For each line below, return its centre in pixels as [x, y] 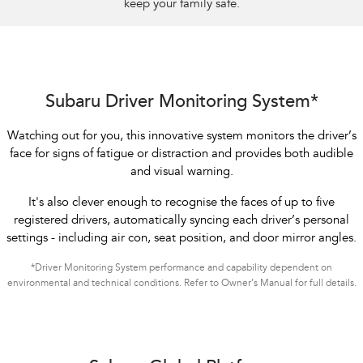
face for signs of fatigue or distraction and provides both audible [181, 155]
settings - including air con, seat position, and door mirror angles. [181, 239]
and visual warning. [181, 173]
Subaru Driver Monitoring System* [181, 103]
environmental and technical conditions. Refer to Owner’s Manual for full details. [181, 284]
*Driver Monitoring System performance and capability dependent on [181, 269]
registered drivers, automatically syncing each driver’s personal [181, 221]
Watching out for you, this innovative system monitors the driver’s [181, 137]
